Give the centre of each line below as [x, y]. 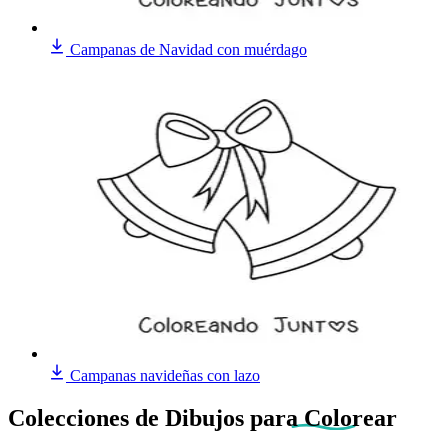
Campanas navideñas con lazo [165, 375]
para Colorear [323, 417]
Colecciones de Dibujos [129, 417]
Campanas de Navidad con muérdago [188, 49]
